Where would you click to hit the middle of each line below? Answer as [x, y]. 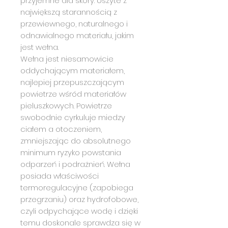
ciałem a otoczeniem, [61, 129]
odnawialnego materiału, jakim [77, 35]
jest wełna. [39, 47]
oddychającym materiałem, [73, 70]
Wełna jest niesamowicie [67, 59]
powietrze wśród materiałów [73, 94]
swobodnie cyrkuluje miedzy [73, 117]
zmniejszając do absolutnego [76, 140]
